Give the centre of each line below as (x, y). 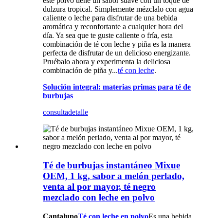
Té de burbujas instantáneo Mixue (111, 165)
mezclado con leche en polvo (99, 197)
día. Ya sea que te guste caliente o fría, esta (108, 36)
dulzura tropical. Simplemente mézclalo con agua (118, 9)
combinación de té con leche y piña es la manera (117, 44)
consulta (55, 112)
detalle (78, 112)
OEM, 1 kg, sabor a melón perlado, (114, 176)
